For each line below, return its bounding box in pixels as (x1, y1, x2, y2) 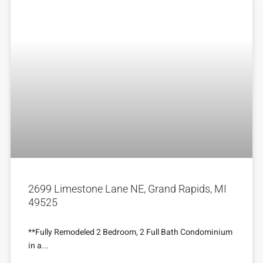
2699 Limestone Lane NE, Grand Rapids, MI (28, 182, 227, 195)
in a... (28, 239, 49, 252)
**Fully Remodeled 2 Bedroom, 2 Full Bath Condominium (28, 225, 232, 238)
